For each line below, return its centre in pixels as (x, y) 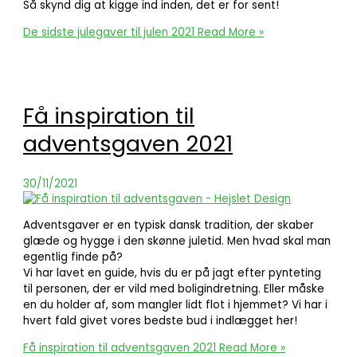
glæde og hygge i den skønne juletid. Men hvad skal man (177, 241)
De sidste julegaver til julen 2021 (109, 32)
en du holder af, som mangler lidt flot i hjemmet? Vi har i (176, 305)
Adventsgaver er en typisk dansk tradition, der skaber (169, 226)
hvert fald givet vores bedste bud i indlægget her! (161, 321)
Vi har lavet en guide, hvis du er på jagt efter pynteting (173, 273)
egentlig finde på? (73, 257)
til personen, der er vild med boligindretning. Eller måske (174, 289)
